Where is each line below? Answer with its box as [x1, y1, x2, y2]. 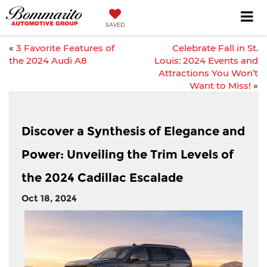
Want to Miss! [190, 80, 251, 91]
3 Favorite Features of [16, 42, 114, 54]
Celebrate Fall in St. [172, 42, 258, 54]
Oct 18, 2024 [21, 193, 77, 204]
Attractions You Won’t [159, 67, 258, 79]
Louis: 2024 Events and [154, 55, 258, 66]
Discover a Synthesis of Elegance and [21, 124, 245, 138]
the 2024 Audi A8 [9, 55, 87, 66]
